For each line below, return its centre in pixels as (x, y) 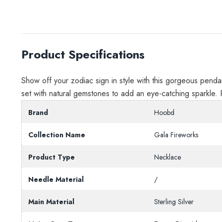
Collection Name (56, 135)
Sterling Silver (174, 201)
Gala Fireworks (176, 135)
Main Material (51, 201)
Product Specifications (83, 54)
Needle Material (56, 179)
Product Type (51, 157)
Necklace (167, 157)
